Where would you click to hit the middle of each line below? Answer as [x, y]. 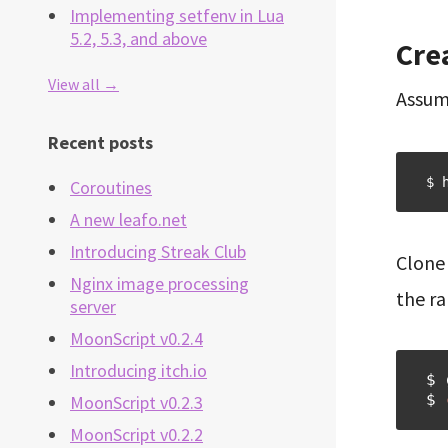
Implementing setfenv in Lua [177, 16]
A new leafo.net [128, 220]
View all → [83, 84]
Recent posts [100, 143]
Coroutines [111, 188]
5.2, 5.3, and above [138, 39]
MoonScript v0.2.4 [136, 339]
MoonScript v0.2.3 [136, 403]
